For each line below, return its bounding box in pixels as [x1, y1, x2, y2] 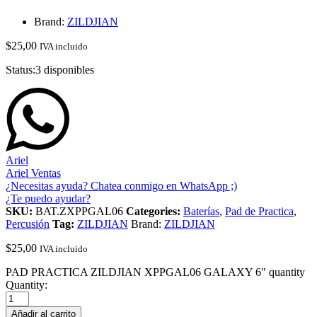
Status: [6, 63, 35, 76]
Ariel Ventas [6, 166, 61, 179]
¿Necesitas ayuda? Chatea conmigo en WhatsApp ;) [6, 179, 237, 192]
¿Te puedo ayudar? [6, 192, 91, 204]
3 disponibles [35, 63, 94, 76]
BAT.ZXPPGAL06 [35, 204, 126, 217]
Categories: [126, 204, 183, 217]
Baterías [183, 204, 219, 217]
